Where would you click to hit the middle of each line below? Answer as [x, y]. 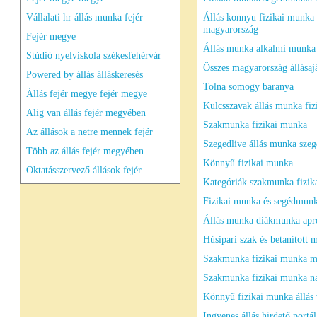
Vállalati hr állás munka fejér [85, 17]
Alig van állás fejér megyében [86, 113]
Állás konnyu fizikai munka [259, 17]
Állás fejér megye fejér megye [87, 93]
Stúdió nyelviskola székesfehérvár [94, 55]
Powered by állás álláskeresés [85, 74]
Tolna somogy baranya [248, 86]
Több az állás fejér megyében [85, 151]
